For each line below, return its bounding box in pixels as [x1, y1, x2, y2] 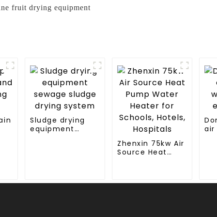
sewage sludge [30, 132, 91, 142]
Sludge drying [30, 115, 86, 125]
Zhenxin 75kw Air [117, 138, 185, 148]
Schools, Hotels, [117, 173, 181, 183]
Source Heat [117, 147, 167, 157]
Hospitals [117, 182, 154, 192]
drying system [30, 141, 88, 151]
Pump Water [117, 155, 168, 166]
